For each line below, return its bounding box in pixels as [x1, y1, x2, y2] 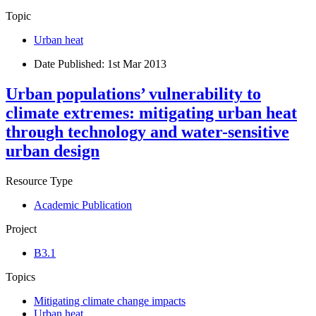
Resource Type [6, 174, 73, 187]
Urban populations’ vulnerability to [6, 84, 261, 103]
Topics [6, 270, 35, 283]
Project [6, 222, 37, 235]
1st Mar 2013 [107, 57, 166, 70]
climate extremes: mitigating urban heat [6, 103, 297, 122]
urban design [6, 141, 99, 160]
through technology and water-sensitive [6, 122, 289, 141]
